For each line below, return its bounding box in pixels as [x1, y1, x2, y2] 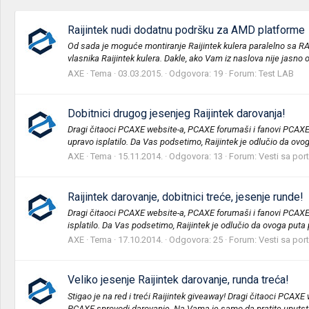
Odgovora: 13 [169, 151, 223, 162]
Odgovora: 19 [169, 68, 223, 79]
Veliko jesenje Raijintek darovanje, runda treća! [68, 273, 289, 287]
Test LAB [259, 68, 294, 79]
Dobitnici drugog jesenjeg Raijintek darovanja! [68, 106, 286, 120]
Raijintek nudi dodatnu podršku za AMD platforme [68, 23, 305, 37]
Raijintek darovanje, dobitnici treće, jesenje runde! [68, 190, 303, 203]
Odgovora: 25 [169, 235, 223, 246]
